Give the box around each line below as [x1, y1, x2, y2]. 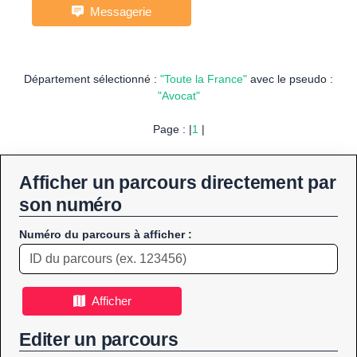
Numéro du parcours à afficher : [19, 228, 192, 241]
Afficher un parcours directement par [19, 172, 336, 194]
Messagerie [84, 5, 151, 19]
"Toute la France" [160, 73, 247, 86]
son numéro [19, 194, 122, 216]
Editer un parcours [19, 329, 178, 351]
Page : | [152, 123, 192, 136]
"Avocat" [157, 89, 200, 103]
